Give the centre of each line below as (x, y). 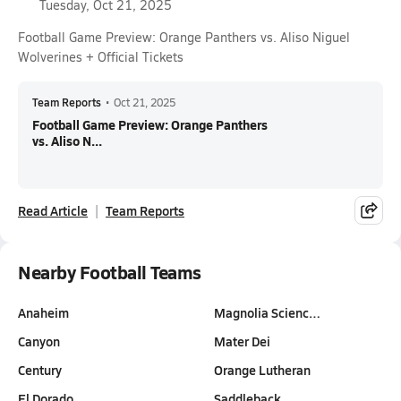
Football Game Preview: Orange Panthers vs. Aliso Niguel (184, 37)
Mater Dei (242, 341)
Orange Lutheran (262, 370)
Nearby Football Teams (110, 272)
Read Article (53, 210)
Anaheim (43, 312)
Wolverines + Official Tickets (101, 57)
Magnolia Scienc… (267, 312)
